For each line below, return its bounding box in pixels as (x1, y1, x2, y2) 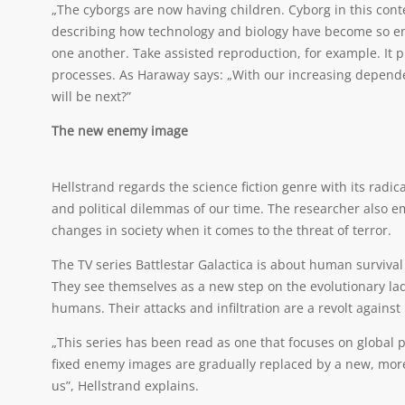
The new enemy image (52, 122, 188, 139)
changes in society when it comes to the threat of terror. (52, 221, 391, 239)
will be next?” (52, 88, 131, 105)
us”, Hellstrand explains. (52, 377, 199, 394)
